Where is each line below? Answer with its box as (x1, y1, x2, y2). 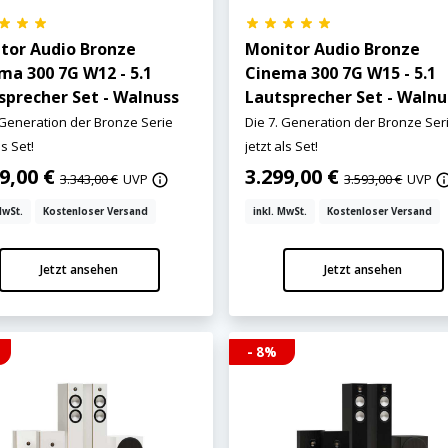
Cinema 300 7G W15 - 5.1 (245, 61, 437, 84)
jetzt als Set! (245, 136, 319, 155)
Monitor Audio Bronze (245, 37, 421, 60)
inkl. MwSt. (253, 204, 308, 218)
